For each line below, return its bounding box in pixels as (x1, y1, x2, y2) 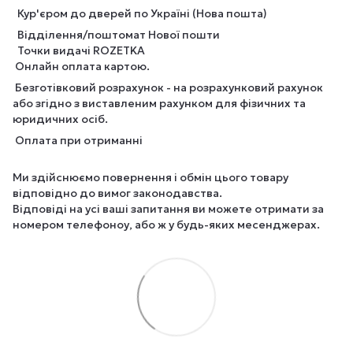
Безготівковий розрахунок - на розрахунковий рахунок (13, 80, 323, 95)
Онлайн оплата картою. (13, 59, 150, 73)
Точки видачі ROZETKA (13, 43, 145, 58)
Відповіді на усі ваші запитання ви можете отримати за (13, 202, 324, 216)
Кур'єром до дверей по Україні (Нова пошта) (13, 6, 267, 20)
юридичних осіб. (13, 112, 108, 126)
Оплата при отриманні (13, 133, 143, 147)
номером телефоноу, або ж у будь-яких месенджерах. (13, 217, 320, 232)
